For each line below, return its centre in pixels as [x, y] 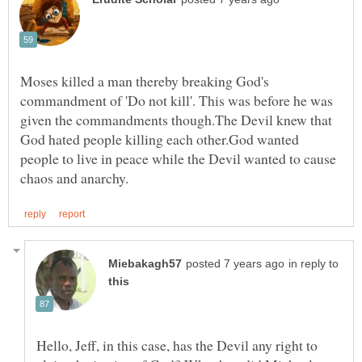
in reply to [314, 263]
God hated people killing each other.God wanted [160, 139]
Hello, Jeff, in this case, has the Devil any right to [177, 345]
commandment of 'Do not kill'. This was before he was [177, 101]
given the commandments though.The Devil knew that [176, 120]
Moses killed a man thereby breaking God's [145, 81]
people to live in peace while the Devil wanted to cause [178, 159]
